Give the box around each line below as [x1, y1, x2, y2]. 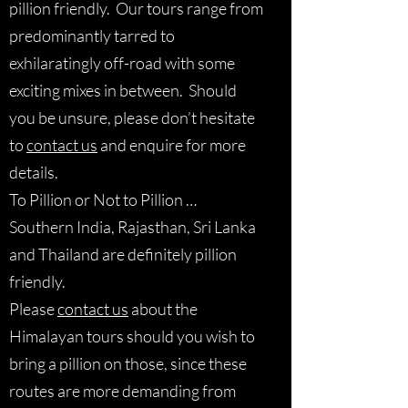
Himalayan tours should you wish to [9, 326, 255, 346]
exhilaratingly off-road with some [9, 53, 235, 73]
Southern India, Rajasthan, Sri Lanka [9, 217, 256, 237]
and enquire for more [97, 135, 246, 155]
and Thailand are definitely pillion [9, 244, 237, 264]
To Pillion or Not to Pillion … [9, 189, 197, 209]
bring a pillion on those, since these [9, 353, 247, 373]
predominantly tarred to [9, 25, 175, 46]
